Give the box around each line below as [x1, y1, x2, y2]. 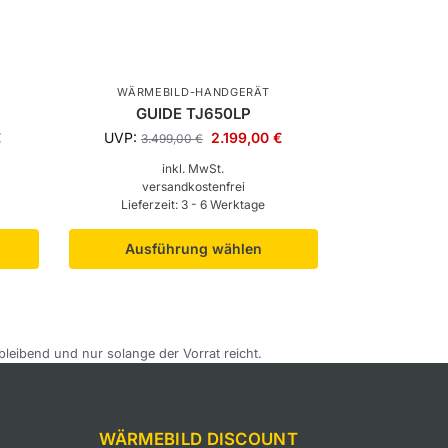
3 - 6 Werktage [181, 197, 266, 213]
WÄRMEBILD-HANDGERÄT [117, 85, 270, 100]
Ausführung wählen [124, 240, 262, 258]
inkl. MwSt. [162, 161, 225, 177]
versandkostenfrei [141, 179, 245, 195]
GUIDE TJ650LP [135, 104, 251, 124]
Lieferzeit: [121, 197, 182, 213]
